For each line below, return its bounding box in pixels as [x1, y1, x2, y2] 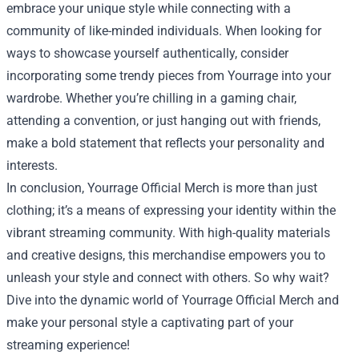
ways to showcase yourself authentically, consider [6, 46, 288, 62]
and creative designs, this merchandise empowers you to [6, 248, 325, 264]
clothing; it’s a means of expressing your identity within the [6, 203, 336, 219]
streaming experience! [6, 337, 130, 353]
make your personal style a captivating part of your [6, 315, 293, 331]
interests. [6, 158, 58, 174]
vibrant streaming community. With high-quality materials [6, 225, 330, 241]
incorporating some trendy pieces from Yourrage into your [6, 68, 331, 84]
